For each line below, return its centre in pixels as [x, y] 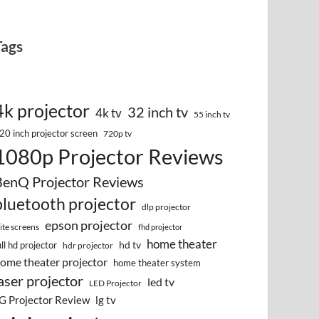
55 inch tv [212, 114]
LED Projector [116, 283]
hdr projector [88, 245]
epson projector [89, 225]
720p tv [118, 133]
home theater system [157, 262]
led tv [161, 281]
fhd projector [161, 226]
